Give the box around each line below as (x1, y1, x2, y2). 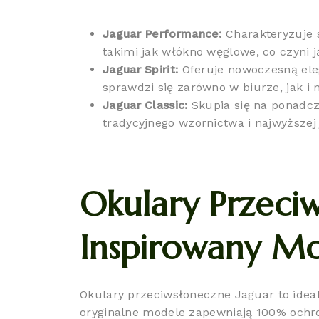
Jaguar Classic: (103, 98, 188, 112)
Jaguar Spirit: (103, 63, 179, 76)
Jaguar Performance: (103, 27, 222, 41)
